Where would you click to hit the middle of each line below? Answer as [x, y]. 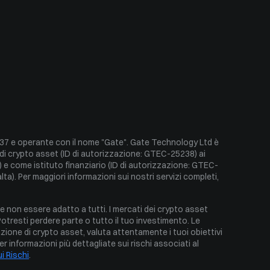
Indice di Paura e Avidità [94, 61]
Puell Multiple [73, 41]
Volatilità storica [80, 82]
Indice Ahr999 [74, 20]
